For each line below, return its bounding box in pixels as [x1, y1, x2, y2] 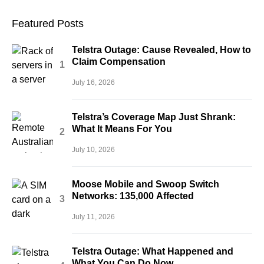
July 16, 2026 [72, 78, 115, 87]
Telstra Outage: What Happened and [72, 246, 233, 256]
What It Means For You [72, 123, 172, 134]
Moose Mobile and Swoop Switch [72, 179, 219, 189]
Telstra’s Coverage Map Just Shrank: [72, 111, 236, 122]
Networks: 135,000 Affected [72, 190, 194, 201]
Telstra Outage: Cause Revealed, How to [72, 44, 251, 55]
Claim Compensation [72, 56, 166, 67]
